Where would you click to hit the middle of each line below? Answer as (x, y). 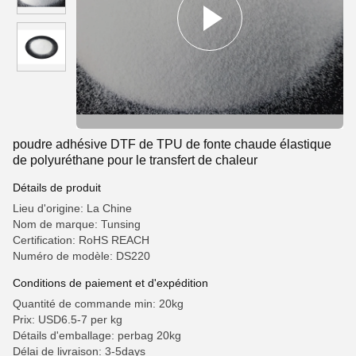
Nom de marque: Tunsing (77, 224)
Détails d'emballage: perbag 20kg (97, 335)
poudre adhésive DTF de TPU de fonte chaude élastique (172, 144)
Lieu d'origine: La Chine (72, 208)
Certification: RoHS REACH (81, 240)
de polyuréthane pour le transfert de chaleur (135, 160)
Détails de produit (57, 188)
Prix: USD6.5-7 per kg (68, 319)
